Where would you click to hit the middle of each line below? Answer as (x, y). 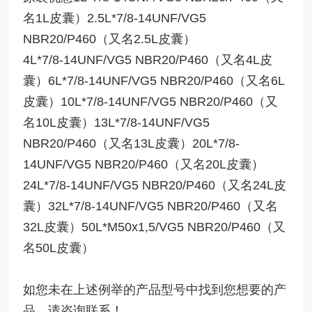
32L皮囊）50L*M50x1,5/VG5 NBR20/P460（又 (155, 227)
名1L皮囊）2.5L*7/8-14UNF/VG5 (115, 18)
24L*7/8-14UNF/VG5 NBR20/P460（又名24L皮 (155, 185)
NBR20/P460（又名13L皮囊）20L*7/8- (132, 143)
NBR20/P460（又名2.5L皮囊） (110, 39)
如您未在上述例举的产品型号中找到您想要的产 (155, 289)
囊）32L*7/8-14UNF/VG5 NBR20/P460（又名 (151, 206)
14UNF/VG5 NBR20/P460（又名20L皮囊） (144, 164)
